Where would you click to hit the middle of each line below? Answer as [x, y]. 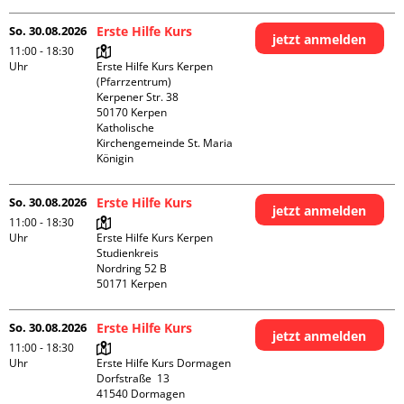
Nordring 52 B [132, 268]
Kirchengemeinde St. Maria [165, 143]
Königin [115, 158]
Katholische [126, 128]
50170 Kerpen [132, 112]
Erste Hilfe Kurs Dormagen [164, 363]
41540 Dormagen [141, 394]
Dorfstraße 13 [133, 378]
